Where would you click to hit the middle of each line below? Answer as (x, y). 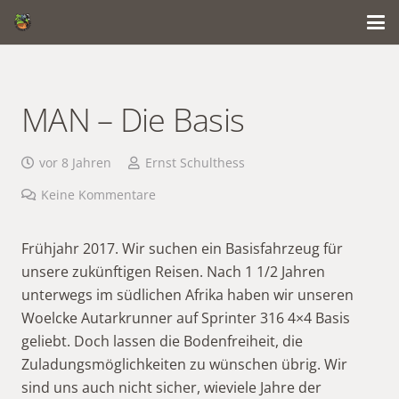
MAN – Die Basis (133, 120)
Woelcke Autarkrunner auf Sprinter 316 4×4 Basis (186, 318)
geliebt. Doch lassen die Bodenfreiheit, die (162, 341)
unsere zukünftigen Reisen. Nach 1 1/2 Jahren (173, 272)
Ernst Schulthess (195, 163)
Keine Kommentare (98, 195)
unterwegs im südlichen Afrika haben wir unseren (187, 295)
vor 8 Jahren (75, 163)
